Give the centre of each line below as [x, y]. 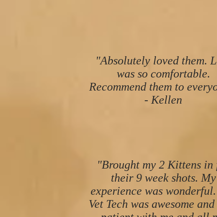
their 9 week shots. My [163, 178]
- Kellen [163, 100]
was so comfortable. [163, 74]
